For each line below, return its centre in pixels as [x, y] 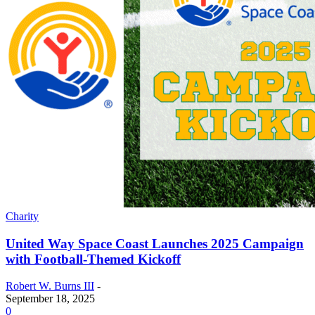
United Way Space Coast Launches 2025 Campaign [155, 243]
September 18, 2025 [50, 299]
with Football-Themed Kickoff [93, 259]
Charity [22, 216]
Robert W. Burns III [50, 286]
